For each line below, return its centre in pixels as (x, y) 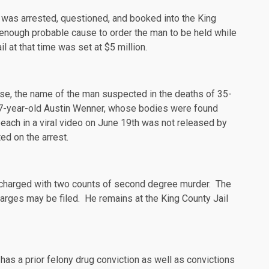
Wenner (88, 109)
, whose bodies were (149, 109)
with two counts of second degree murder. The (131, 184)
